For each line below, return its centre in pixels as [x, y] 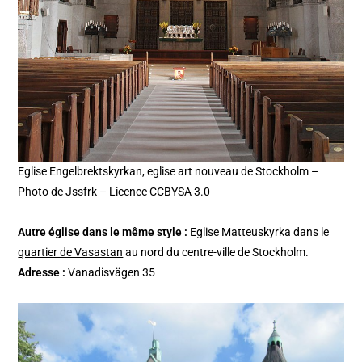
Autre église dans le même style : [103, 232]
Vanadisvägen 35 [112, 272]
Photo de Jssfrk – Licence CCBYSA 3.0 [114, 191]
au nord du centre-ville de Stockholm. [216, 252]
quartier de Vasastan [71, 252]
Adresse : [43, 272]
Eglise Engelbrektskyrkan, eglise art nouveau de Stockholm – [168, 171]
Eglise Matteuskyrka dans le [259, 232]
